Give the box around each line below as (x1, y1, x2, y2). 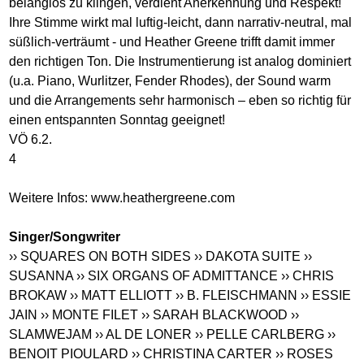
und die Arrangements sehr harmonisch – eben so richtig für (9, 93, 352, 107)
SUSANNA (9, 268, 74, 283)
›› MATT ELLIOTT (70, 288, 173, 302)
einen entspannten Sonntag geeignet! (9, 112, 226, 127)
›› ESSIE (301, 288, 352, 302)
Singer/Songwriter (9, 229, 121, 244)
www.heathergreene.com (91, 190, 236, 205)
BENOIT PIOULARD (9, 346, 129, 361)
